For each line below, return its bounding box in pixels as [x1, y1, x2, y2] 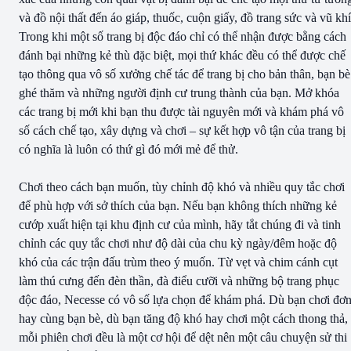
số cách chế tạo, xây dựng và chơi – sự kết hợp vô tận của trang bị [19, 123, 346, 137]
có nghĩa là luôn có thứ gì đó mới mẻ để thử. [19, 142, 238, 156]
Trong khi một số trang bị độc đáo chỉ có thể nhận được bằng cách [19, 29, 346, 43]
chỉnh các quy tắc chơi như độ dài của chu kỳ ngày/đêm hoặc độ [19, 236, 337, 250]
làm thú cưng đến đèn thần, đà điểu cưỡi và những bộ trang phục [19, 273, 339, 288]
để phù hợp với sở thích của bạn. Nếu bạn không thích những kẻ [19, 198, 337, 212]
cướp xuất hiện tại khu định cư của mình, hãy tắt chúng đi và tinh [19, 217, 341, 231]
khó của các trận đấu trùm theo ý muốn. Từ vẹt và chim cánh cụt [19, 255, 338, 269]
